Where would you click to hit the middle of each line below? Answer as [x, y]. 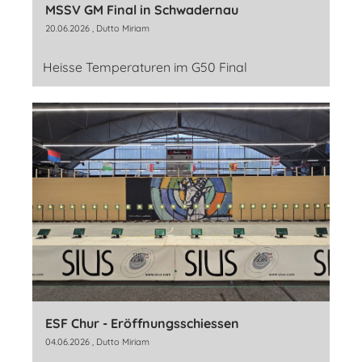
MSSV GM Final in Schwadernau [142, 10]
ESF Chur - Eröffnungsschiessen [142, 323]
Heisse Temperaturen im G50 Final [145, 67]
